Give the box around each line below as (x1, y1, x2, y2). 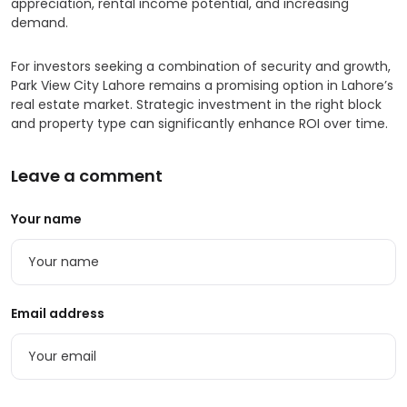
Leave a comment (11, 164, 163, 187)
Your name (11, 210, 82, 228)
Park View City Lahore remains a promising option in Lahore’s (11, 76, 393, 94)
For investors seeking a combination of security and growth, (11, 57, 391, 75)
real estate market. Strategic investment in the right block (11, 95, 382, 114)
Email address (11, 304, 104, 323)
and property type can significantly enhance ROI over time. (11, 114, 388, 133)
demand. (11, 14, 68, 32)
